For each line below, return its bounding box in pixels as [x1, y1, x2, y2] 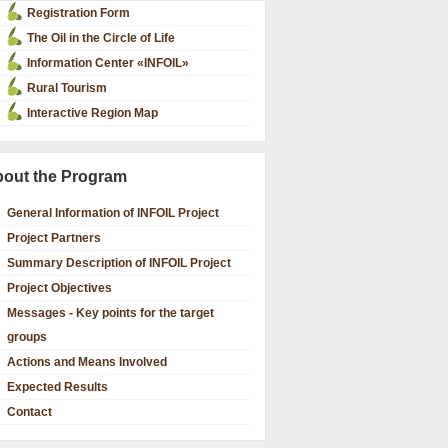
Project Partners [7, 231, 101, 245]
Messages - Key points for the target [7, 306, 214, 320]
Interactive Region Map [27, 106, 158, 120]
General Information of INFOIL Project [7, 206, 219, 220]
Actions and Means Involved [7, 355, 167, 369]
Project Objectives [7, 281, 112, 295]
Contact [7, 405, 52, 419]
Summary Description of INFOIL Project [7, 256, 231, 270]
